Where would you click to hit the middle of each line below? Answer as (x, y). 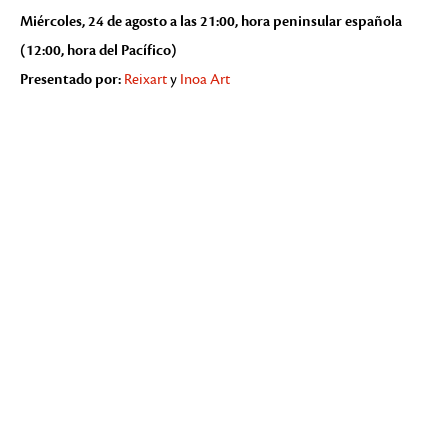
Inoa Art (205, 80)
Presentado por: (70, 79)
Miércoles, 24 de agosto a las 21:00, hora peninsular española (211, 21)
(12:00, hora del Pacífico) (98, 50)
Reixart (145, 80)
